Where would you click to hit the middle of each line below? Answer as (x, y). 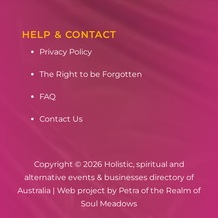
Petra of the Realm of (160, 191)
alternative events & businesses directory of (109, 178)
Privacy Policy (65, 52)
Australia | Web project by (68, 191)
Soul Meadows (109, 204)
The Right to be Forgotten (91, 74)
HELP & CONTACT (69, 35)
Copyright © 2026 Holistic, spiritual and (109, 164)
